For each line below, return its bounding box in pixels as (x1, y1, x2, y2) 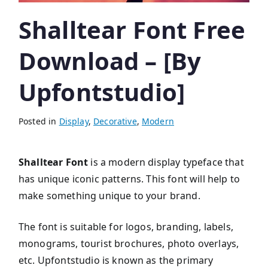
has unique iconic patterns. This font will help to (19, 172, 240, 186)
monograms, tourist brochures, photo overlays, (19, 237, 239, 251)
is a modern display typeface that (88, 156, 244, 169)
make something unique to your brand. (19, 189, 200, 203)
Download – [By (19, 44, 202, 78)
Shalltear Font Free (19, 13, 246, 47)
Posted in (19, 115, 59, 127)
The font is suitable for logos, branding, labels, (19, 220, 233, 234)
